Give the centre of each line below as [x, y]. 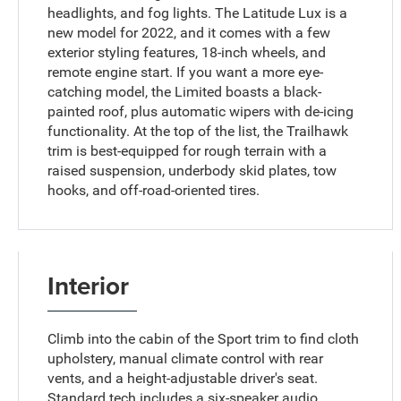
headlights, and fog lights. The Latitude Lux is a [198, 13]
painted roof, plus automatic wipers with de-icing [201, 112]
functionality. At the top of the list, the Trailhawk [198, 132]
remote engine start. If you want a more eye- [186, 73]
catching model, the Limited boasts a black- [185, 92]
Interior [89, 286]
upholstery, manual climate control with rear [186, 359]
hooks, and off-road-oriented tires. [154, 191]
